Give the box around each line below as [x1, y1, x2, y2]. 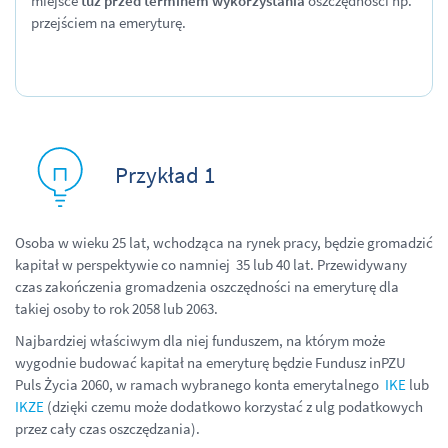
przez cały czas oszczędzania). [15, 419, 200, 438]
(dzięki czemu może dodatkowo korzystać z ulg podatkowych [44, 397, 423, 416]
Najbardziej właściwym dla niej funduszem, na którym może [15, 331, 385, 350]
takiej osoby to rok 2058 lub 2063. [15, 299, 221, 318]
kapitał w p [15, 255, 84, 274]
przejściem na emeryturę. [31, 13, 186, 32]
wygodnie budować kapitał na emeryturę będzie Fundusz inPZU [15, 353, 406, 372]
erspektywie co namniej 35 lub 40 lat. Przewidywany [84, 255, 407, 274]
